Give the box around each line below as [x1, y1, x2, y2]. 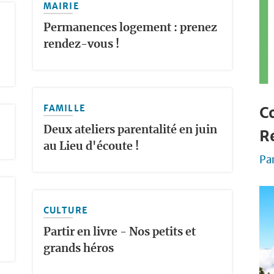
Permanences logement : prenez [43, 22, 217, 34]
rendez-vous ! [43, 39, 119, 50]
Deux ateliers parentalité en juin [43, 124, 217, 136]
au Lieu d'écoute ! [43, 141, 139, 152]
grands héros [43, 243, 114, 254]
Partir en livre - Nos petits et [43, 226, 196, 238]
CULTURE [43, 204, 88, 216]
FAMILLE [43, 102, 86, 114]
